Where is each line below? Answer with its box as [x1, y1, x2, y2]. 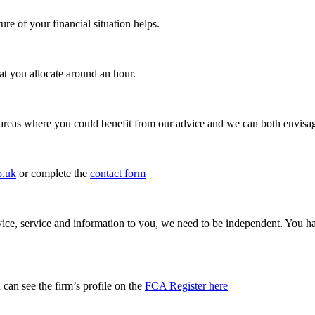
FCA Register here [145, 279, 228, 292]
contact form [90, 167, 146, 179]
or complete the [16, 167, 90, 179]
